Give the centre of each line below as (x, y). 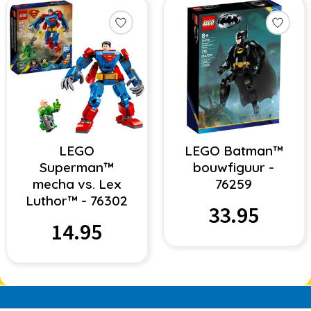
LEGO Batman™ (234, 150)
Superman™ (77, 167)
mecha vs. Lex (77, 184)
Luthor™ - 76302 (77, 200)
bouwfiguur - (234, 167)
